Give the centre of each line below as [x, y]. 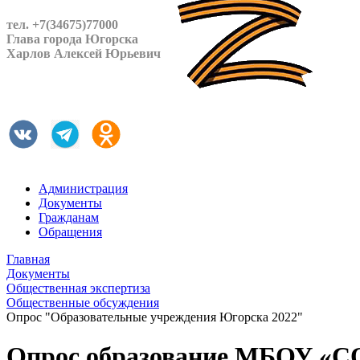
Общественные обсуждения [83, 303]
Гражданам [69, 217]
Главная [28, 259]
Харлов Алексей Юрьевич [84, 53]
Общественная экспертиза [78, 288]
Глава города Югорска [72, 39]
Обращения [70, 232]
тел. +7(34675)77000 [62, 25]
